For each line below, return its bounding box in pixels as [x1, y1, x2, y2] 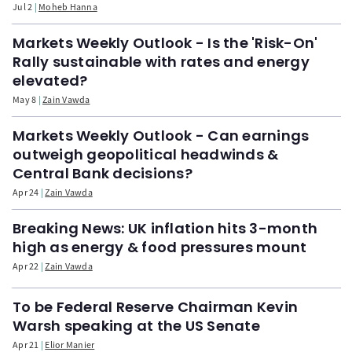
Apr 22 [13, 259, 39, 272]
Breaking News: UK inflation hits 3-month [13, 218, 317, 238]
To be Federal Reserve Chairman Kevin [13, 296, 298, 317]
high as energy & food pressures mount [13, 236, 307, 257]
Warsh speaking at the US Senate [13, 315, 260, 335]
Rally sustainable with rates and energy [13, 51, 310, 71]
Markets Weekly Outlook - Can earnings [13, 125, 310, 145]
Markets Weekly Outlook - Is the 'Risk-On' [13, 32, 318, 53]
